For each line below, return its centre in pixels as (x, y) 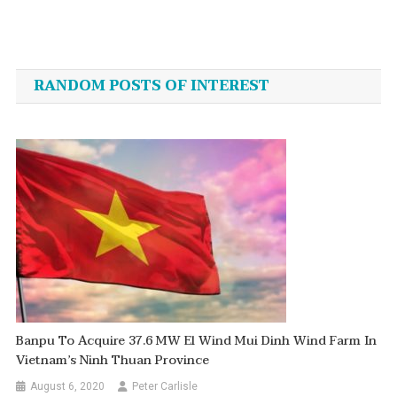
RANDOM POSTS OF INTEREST (151, 86)
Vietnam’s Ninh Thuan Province (113, 360)
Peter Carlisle (165, 386)
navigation (93, 74)
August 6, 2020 (68, 386)
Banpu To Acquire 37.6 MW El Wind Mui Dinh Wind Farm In (197, 340)
